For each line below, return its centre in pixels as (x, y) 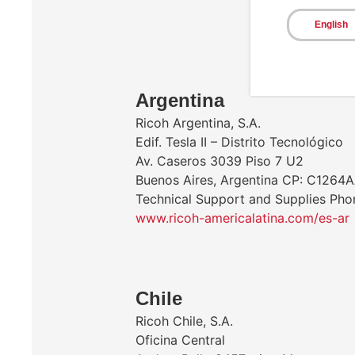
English (331, 25)
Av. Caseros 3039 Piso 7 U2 (219, 161)
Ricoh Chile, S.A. (184, 321)
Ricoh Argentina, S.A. (198, 123)
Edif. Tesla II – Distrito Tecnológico (239, 142)
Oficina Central (180, 340)
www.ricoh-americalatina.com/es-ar (242, 218)
